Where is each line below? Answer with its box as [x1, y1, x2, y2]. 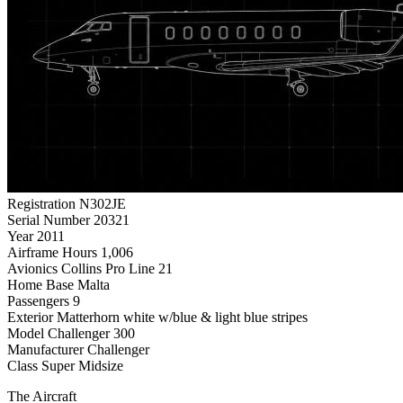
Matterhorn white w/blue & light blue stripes [57, 309, 308, 325]
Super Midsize [41, 357, 123, 373]
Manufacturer [7, 341, 84, 357]
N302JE [79, 195, 126, 211]
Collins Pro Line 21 [61, 260, 173, 276]
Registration [7, 195, 76, 211]
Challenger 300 [48, 325, 135, 341]
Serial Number [7, 211, 90, 228]
